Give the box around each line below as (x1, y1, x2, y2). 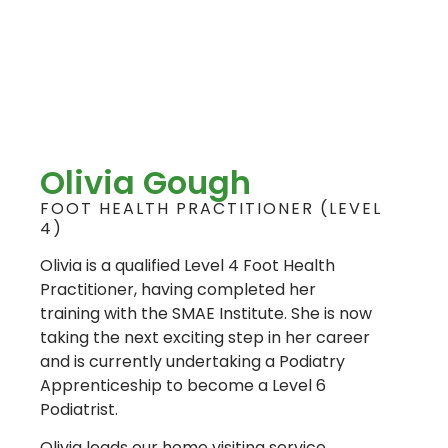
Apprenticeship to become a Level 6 (40, 373, 326, 397)
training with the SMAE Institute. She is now (40, 301, 372, 325)
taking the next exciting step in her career (40, 325, 370, 349)
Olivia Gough (40, 160, 251, 205)
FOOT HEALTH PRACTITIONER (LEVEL (40, 197, 382, 220)
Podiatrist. (40, 397, 118, 421)
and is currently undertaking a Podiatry (40, 349, 345, 373)
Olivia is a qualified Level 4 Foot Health (40, 253, 335, 277)
